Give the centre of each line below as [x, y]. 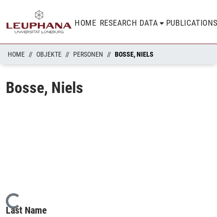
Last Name [26, 210]
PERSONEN [88, 54]
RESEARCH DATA [129, 23]
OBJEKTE [49, 54]
